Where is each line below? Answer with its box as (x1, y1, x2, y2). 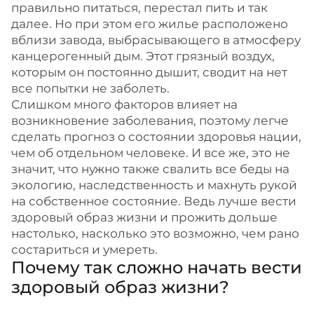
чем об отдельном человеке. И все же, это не (11, 146, 290, 160)
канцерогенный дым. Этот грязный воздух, (11, 49, 275, 63)
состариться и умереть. (11, 243, 158, 257)
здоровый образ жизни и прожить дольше (11, 210, 278, 224)
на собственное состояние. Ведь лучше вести (11, 194, 296, 208)
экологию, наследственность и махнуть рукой (11, 178, 297, 192)
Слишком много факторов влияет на (11, 97, 238, 111)
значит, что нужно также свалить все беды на (11, 162, 289, 176)
